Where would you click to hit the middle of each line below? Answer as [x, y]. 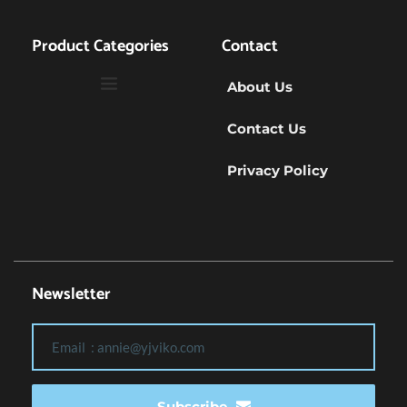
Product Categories [100, 46]
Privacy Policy [278, 170]
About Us [260, 86]
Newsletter [71, 294]
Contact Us [267, 128]
